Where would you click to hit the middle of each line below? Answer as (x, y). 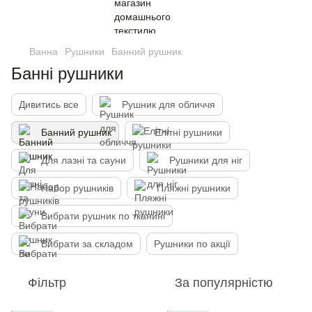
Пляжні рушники (194, 188)
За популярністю (224, 283)
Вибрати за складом (87, 244)
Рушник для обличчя (169, 104)
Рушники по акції (192, 244)
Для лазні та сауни (84, 160)
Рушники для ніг (206, 160)
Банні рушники (67, 73)
